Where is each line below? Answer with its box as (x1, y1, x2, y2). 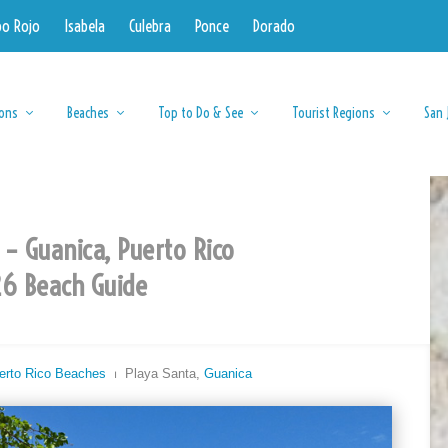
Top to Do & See (157, 103, 243, 122)
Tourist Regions (291, 103, 375, 122)
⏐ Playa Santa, (106, 365, 205, 381)
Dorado (252, 16, 295, 36)
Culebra (128, 16, 171, 36)
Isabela (63, 16, 105, 36)
